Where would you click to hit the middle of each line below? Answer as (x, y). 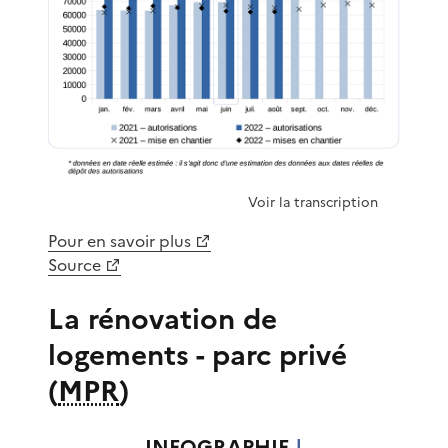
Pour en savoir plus (119, 241)
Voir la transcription (313, 202)
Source (74, 265)
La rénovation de (162, 319)
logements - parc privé (197, 355)
